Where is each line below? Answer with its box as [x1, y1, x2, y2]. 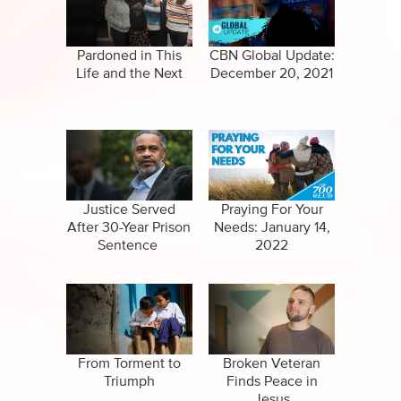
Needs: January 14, [213, 220, 330, 235]
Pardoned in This [76, 48, 182, 64]
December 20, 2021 [210, 66, 334, 81]
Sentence [98, 238, 161, 253]
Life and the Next [75, 66, 183, 81]
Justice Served [82, 202, 175, 218]
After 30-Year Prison [67, 220, 192, 235]
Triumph [103, 374, 155, 389]
